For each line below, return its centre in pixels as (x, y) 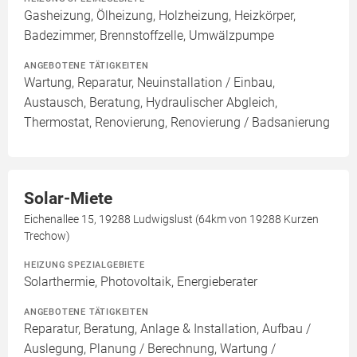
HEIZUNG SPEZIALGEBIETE (84, 265)
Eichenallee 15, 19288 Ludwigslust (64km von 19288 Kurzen (171, 219)
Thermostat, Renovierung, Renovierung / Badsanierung (177, 122)
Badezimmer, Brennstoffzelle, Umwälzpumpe (149, 35)
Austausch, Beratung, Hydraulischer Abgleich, (151, 102)
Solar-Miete (68, 198)
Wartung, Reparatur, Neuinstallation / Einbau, (149, 82)
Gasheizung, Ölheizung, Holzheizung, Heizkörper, (160, 16)
